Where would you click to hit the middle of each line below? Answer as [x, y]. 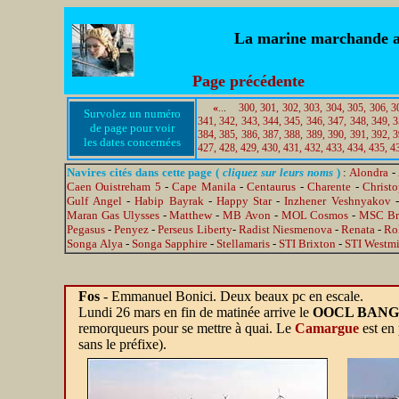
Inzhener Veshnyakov [338, 201]
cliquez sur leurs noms [278, 172]
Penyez [132, 229]
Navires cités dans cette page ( [143, 172]
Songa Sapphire [170, 244]
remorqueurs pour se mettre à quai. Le [187, 328]
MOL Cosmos [315, 215]
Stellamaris [243, 244]
